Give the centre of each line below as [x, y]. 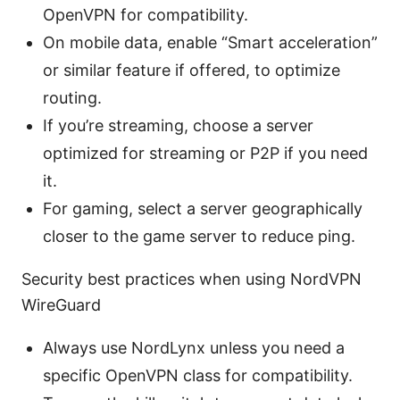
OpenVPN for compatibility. [146, 15]
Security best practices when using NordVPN [192, 279]
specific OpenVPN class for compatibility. [198, 376]
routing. [72, 98]
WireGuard [61, 305]
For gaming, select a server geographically [203, 209]
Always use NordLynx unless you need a [194, 348]
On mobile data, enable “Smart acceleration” [210, 43]
